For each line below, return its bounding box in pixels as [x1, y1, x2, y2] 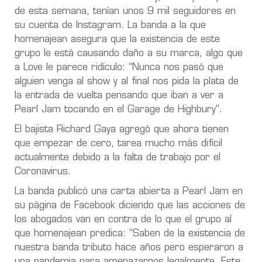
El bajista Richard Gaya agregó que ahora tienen [15, 125, 229, 135]
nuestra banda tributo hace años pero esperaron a [15, 243, 243, 253]
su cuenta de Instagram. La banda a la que [15, 20, 206, 30]
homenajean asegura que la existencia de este [15, 35, 220, 44]
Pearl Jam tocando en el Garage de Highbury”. [15, 105, 222, 115]
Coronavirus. [15, 167, 71, 177]
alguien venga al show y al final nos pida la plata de [15, 77, 239, 87]
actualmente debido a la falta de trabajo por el [15, 153, 220, 163]
